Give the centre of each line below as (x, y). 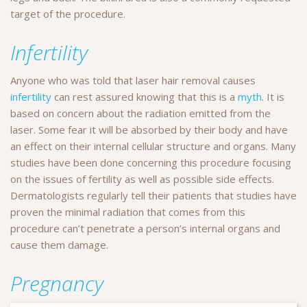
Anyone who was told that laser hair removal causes (133, 80)
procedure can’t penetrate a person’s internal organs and (145, 228)
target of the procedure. (68, 13)
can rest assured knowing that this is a (145, 96)
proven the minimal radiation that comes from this (128, 211)
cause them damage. (59, 244)
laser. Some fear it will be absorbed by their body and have (149, 129)
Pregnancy (57, 283)
